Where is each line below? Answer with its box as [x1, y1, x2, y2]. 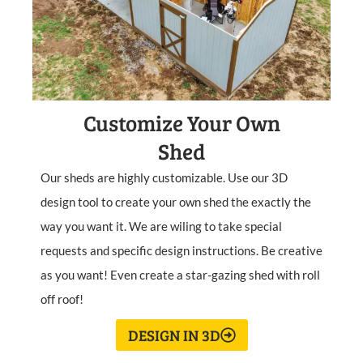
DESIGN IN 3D [127, 325, 220, 346]
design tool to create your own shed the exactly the [41, 194, 311, 210]
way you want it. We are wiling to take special [41, 219, 282, 234]
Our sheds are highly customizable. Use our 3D [41, 170, 288, 186]
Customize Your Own [83, 108, 280, 139]
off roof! [41, 292, 83, 307]
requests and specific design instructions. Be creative [41, 243, 322, 258]
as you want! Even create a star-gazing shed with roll [41, 267, 320, 283]
